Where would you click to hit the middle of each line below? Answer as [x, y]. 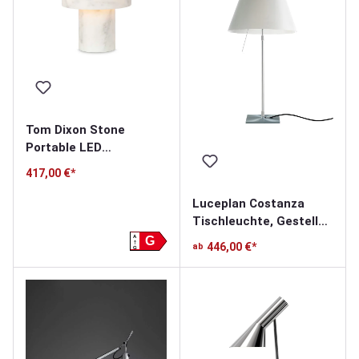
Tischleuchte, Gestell [255, 221]
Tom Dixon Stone [75, 129]
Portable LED [64, 147]
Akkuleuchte [62, 165]
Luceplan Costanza [248, 203]
